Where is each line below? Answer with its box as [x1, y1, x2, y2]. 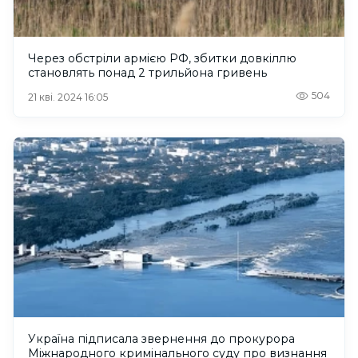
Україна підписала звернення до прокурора [28, 332, 295, 347]
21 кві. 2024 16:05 [28, 91, 108, 104]
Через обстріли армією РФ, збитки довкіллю [28, 51, 296, 66]
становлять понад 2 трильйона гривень [28, 66, 267, 81]
